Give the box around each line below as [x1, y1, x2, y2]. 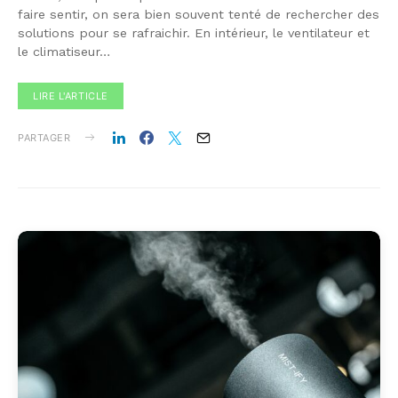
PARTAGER [18, 131, 71, 144]
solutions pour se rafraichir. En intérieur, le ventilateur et [18, 25, 370, 40]
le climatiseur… [18, 44, 110, 59]
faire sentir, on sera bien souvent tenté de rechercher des [18, 6, 379, 21]
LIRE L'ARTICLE [33, 89, 108, 102]
